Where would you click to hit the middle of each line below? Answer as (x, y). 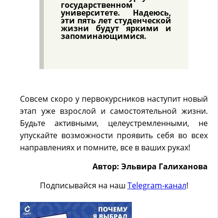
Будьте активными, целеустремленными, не (114, 123)
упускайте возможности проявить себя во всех (114, 135)
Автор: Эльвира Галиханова (150, 166)
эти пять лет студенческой (116, 20)
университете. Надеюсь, (116, 13)
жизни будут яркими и (116, 28)
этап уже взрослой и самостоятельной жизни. (114, 111)
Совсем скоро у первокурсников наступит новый (114, 99)
